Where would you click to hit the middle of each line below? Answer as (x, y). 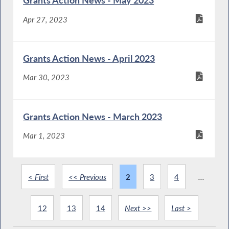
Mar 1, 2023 (44, 136)
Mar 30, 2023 (47, 77)
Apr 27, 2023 (45, 19)
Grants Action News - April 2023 (89, 59)
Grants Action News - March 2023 (93, 116)
